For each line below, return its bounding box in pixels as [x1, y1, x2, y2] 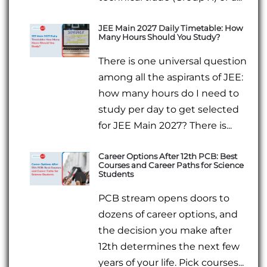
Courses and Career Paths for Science [98, 160, 244, 170]
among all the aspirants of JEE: [98, 72, 244, 83]
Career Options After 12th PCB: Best [98, 151, 238, 162]
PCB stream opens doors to [98, 193, 230, 204]
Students [98, 169, 134, 179]
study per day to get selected [98, 104, 240, 116]
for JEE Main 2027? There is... [98, 120, 232, 132]
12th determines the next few [98, 241, 240, 253]
